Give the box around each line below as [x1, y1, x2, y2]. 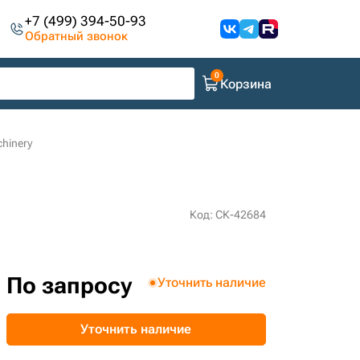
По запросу [6, 272, 132, 299]
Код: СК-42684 [189, 208, 266, 221]
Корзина [220, 76, 272, 92]
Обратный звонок [25, 29, 129, 43]
